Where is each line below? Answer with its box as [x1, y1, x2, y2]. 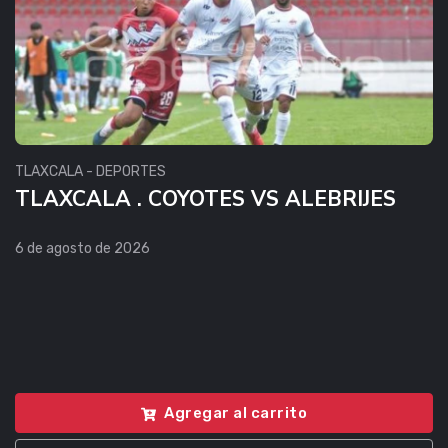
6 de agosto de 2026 [15, 239, 150, 257]
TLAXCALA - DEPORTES [15, 162, 166, 180]
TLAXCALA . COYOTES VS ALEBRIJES [15, 184, 396, 213]
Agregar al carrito [164, 404, 307, 423]
